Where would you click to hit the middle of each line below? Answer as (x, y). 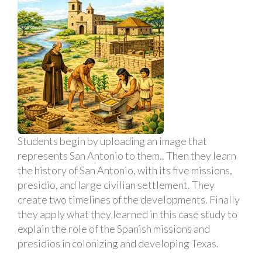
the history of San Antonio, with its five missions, (125, 170)
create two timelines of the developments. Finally (129, 199)
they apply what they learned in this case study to (127, 214)
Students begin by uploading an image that (112, 141)
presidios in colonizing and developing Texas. (118, 243)
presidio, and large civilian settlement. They (116, 185)
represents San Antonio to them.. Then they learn (127, 156)
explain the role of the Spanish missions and (114, 229)
